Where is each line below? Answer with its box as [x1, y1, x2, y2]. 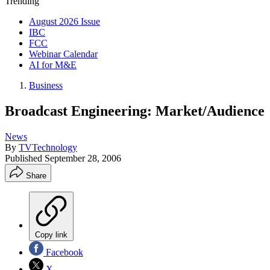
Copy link [35, 230, 67, 239]
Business [29, 80, 63, 90]
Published [5, 152, 45, 163]
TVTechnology [19, 142, 77, 152]
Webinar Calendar [29, 49, 98, 59]
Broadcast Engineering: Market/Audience [5, 102, 265, 119]
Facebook [43, 246, 83, 257]
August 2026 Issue [29, 16, 100, 27]
